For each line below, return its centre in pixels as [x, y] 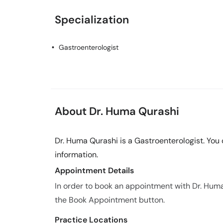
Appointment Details [94, 170]
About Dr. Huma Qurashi [117, 111]
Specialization [92, 20]
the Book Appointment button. [110, 200]
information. [76, 155]
